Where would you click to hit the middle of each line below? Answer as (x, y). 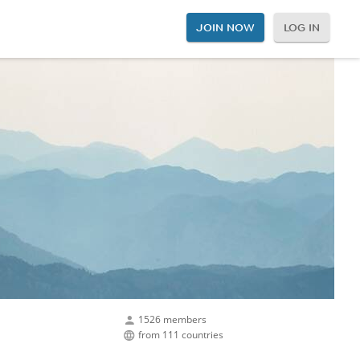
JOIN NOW (225, 27)
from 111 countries (181, 334)
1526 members (172, 319)
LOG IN (301, 27)
